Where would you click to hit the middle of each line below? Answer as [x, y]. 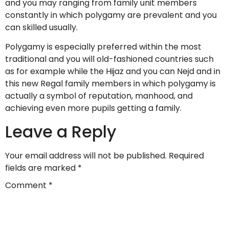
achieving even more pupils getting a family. [93, 108]
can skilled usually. [41, 28]
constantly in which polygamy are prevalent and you [111, 15]
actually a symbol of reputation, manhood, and [99, 96]
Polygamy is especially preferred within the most [103, 47]
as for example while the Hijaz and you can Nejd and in [113, 72]
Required [186, 155]
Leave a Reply [61, 131]
